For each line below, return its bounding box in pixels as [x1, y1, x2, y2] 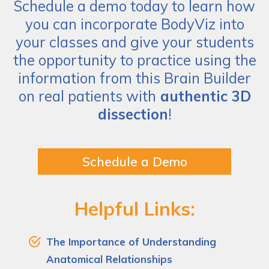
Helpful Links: [74, 196, 195, 220]
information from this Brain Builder [18, 68, 251, 87]
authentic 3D [156, 86, 251, 105]
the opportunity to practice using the [13, 50, 256, 69]
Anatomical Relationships [46, 252, 173, 265]
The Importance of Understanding [46, 235, 217, 248]
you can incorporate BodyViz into [25, 14, 244, 33]
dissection [97, 104, 168, 123]
